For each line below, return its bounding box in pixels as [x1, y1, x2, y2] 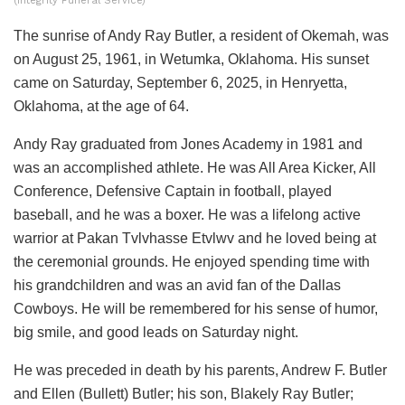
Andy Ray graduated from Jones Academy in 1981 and [14, 137, 363, 153]
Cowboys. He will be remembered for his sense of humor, [14, 301, 378, 317]
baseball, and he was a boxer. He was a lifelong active [14, 207, 361, 223]
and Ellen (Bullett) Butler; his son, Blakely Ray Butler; [14, 386, 353, 402]
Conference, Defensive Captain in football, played [14, 184, 332, 200]
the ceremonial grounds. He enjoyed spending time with [14, 254, 370, 270]
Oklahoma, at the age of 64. [14, 99, 189, 115]
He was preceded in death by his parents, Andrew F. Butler [14, 363, 387, 379]
